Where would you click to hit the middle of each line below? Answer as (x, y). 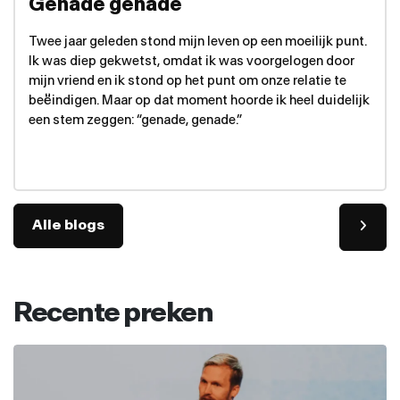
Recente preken (113, 312)
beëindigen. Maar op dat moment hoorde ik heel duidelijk (199, 101)
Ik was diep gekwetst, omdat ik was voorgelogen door (192, 62)
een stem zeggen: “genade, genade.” (135, 121)
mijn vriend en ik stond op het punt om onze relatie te (187, 81)
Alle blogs (68, 226)
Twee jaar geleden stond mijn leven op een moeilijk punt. (198, 42)
